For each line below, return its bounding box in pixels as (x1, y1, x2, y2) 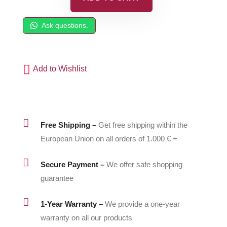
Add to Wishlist (32, 64, 87, 73)
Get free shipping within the (98, 120, 187, 129)
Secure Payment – (40, 160, 104, 169)
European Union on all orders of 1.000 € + (40, 134, 177, 143)
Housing (22, 13, 53, 21)
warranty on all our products (40, 213, 132, 222)
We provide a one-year (104, 199, 180, 208)
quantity (22, 54, 51, 62)
